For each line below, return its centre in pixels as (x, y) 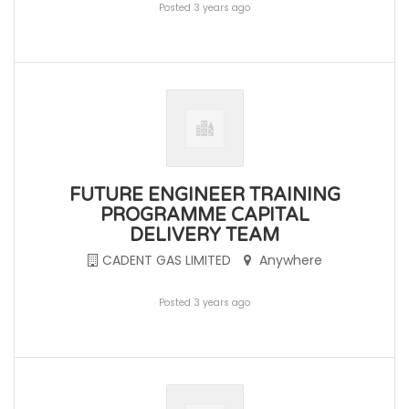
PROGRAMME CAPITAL (204, 215)
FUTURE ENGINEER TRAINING (204, 195)
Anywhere (288, 260)
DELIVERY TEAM (204, 236)
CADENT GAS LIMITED (168, 260)
